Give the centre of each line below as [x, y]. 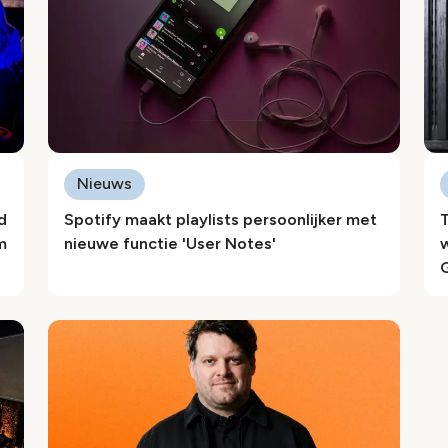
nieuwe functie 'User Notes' [170, 243]
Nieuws [104, 183]
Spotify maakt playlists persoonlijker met [220, 219]
